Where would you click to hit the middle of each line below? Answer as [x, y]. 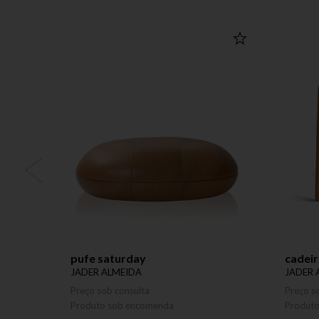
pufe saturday [108, 258]
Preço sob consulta [110, 291]
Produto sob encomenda [122, 305]
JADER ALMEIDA [106, 272]
